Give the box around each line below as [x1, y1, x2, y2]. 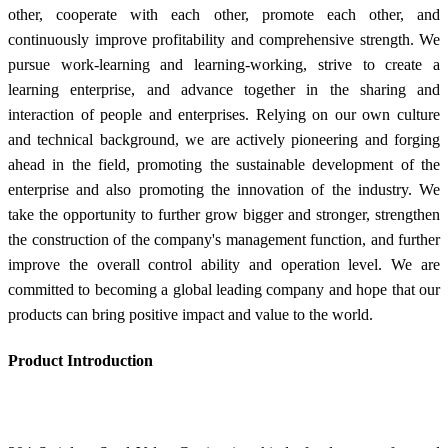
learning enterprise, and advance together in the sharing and [8, 80, 440, 98]
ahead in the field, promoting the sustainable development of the [8, 155, 440, 173]
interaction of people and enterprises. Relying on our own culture [8, 105, 440, 123]
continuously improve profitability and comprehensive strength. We [8, 30, 440, 48]
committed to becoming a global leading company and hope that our [8, 280, 440, 298]
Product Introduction [8, 351, 153, 369]
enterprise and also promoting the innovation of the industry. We [8, 180, 440, 198]
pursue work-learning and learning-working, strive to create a [8, 55, 440, 73]
